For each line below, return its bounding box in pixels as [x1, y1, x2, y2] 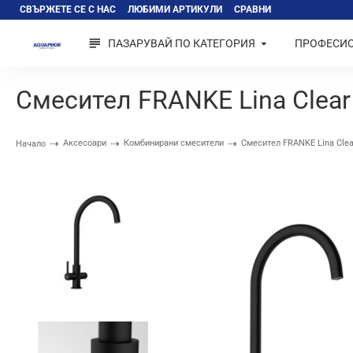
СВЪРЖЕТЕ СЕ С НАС [20, 4, 116, 15]
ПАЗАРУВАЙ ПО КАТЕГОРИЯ [108, 37, 256, 50]
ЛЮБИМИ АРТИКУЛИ [128, 4, 222, 15]
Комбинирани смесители [124, 137, 224, 148]
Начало [16, 139, 46, 149]
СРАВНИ [234, 4, 271, 15]
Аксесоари [63, 137, 106, 148]
